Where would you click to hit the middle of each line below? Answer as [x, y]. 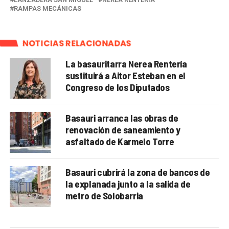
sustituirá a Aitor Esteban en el [125, 75]
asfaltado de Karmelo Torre [120, 141]
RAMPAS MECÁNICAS [47, 8]
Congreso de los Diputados [118, 87]
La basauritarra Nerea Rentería [126, 63]
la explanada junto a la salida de [128, 184]
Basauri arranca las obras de [122, 118]
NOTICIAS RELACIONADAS [77, 43]
